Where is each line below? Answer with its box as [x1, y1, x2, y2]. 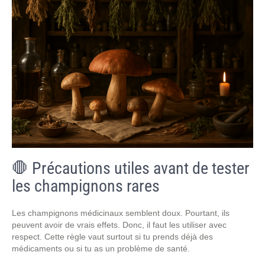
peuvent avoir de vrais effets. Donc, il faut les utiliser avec [12, 220, 227, 230]
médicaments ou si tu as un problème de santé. [12, 244, 190, 253]
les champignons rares [12, 176, 160, 196]
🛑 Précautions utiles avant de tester [12, 159, 250, 178]
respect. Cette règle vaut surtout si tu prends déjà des [12, 232, 213, 241]
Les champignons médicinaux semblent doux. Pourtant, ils [12, 208, 230, 218]
